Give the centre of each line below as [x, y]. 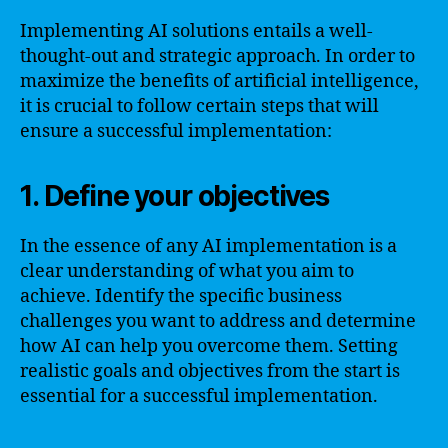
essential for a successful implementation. [199, 396]
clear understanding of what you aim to [187, 271]
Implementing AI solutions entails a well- [196, 31]
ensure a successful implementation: [176, 131]
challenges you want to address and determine [218, 321]
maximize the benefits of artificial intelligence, [219, 81]
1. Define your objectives [174, 195]
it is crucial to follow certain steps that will [199, 106]
